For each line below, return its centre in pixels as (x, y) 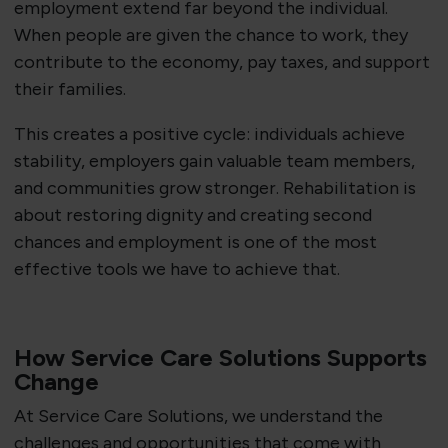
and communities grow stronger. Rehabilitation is (214, 188)
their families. (69, 89)
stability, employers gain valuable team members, (214, 161)
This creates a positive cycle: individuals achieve (209, 134)
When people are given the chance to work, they (210, 35)
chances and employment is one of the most (195, 242)
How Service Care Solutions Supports (220, 358)
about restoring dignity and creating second (192, 215)
